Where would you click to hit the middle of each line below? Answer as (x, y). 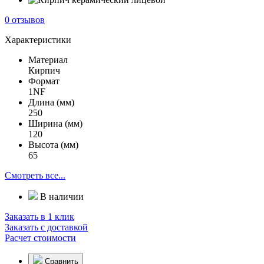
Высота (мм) (53, 144)
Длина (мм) (51, 102)
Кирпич (44, 70)
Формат (44, 81)
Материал (48, 60)
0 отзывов (25, 19)
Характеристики (38, 39)
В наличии (61, 196)
